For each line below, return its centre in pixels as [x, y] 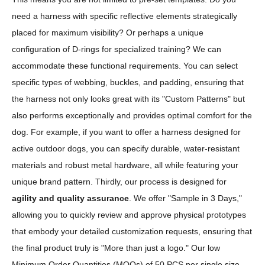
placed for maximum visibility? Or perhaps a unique [108, 32]
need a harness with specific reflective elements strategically [125, 16]
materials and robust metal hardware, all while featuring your [125, 165]
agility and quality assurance [70, 198]
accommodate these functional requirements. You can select [125, 65]
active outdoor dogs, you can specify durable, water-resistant [126, 148]
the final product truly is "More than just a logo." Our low [116, 248]
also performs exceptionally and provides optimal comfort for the [132, 115]
